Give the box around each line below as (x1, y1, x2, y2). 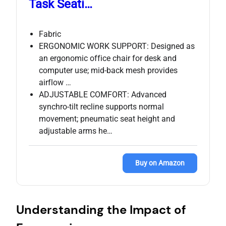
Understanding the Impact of (16, 202, 186, 218)
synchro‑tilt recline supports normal (39, 102, 164, 112)
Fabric (39, 29, 61, 39)
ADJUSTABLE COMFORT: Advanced (39, 90, 166, 100)
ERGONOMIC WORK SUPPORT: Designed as (39, 41, 195, 51)
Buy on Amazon (135, 159, 185, 167)
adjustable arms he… (39, 126, 112, 136)
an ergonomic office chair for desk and (39, 53, 177, 64)
